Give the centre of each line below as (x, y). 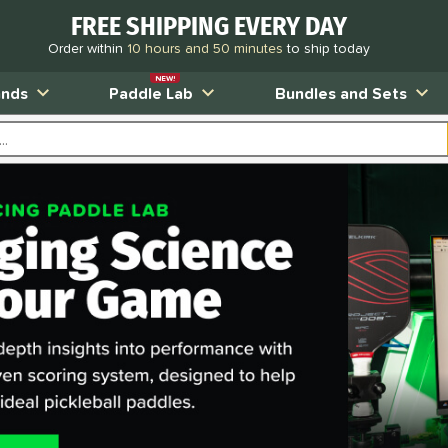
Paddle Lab (151, 92)
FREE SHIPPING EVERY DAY (208, 26)
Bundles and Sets (340, 92)
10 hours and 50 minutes (204, 47)
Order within (87, 47)
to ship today (328, 47)
